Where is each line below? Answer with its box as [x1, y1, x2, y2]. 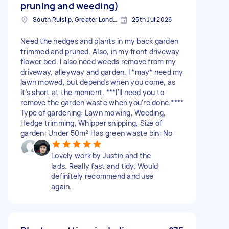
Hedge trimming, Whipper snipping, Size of [20, 118, 163, 128]
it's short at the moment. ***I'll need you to [20, 87, 165, 97]
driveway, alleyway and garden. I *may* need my [20, 67, 184, 77]
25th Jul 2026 [132, 15, 172, 24]
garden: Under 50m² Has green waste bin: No [20, 128, 173, 138]
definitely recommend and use [51, 171, 153, 181]
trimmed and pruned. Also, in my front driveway [20, 47, 180, 56]
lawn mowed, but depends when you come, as [20, 77, 176, 87]
